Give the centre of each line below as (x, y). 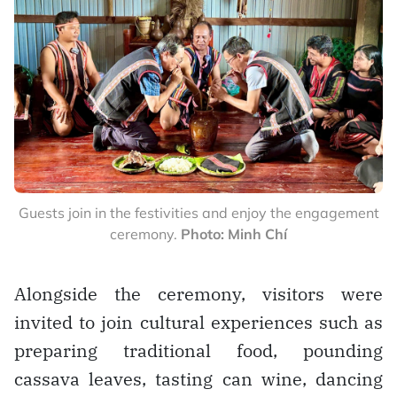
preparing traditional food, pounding (198, 350)
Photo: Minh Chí (234, 234)
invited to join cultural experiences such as (198, 322)
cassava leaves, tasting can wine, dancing (198, 378)
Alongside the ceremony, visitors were (198, 293)
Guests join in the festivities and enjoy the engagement (198, 212)
